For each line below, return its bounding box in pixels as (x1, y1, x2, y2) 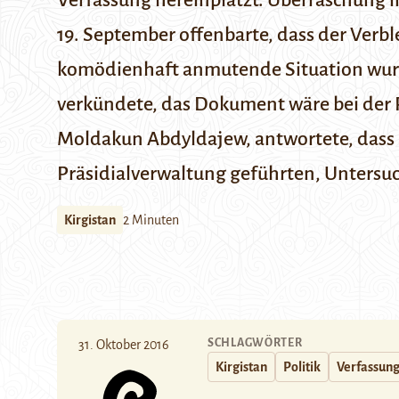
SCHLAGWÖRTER (208, 337, 303, 349)
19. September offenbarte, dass (57, 24, 318, 45)
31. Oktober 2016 (78, 338, 169, 352)
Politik (283, 360, 321, 374)
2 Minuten (123, 213, 179, 227)
